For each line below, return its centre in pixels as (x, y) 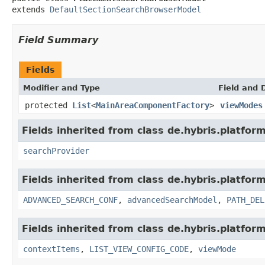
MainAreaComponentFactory (153, 105)
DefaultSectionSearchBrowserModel (125, 9)
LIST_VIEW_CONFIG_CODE (139, 249)
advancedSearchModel (172, 200)
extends (31, 9)
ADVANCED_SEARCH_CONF (70, 200)
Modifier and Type (62, 88)
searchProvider (56, 151)
